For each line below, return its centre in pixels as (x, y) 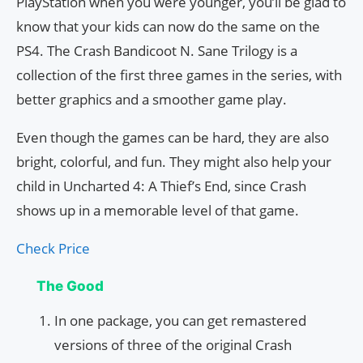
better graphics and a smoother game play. (152, 100)
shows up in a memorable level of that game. (158, 211)
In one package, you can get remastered (180, 321)
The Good (70, 286)
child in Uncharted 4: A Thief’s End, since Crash (161, 186)
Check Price (53, 249)
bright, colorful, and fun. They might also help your (174, 162)
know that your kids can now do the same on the (168, 27)
